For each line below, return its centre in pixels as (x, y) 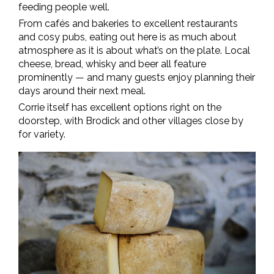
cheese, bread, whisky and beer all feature (112, 64)
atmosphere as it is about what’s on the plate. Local (134, 51)
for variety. (42, 135)
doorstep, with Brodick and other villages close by (131, 121)
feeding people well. (64, 7)
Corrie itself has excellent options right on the (120, 108)
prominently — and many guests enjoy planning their (137, 78)
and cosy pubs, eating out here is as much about (128, 37)
